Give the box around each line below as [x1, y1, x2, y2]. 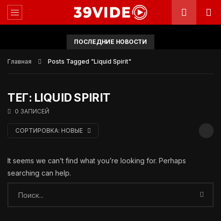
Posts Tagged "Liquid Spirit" [48, 58, 131, 65]
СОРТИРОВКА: [15, 127, 60, 134]
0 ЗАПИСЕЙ [15, 108, 49, 115]
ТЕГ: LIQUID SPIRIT [7, 91, 110, 105]
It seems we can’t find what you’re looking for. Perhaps [7, 156, 186, 165]
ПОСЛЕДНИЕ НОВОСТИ [74, 38, 147, 45]
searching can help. [7, 169, 71, 177]
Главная [7, 58, 32, 65]
